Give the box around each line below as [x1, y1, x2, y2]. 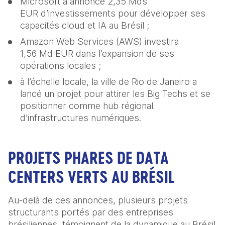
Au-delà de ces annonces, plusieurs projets [8, 195, 188, 206]
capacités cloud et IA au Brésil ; [20, 20, 152, 31]
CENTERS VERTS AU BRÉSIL [8, 166, 182, 188]
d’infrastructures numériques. [20, 113, 146, 124]
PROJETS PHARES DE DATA [8, 147, 169, 169]
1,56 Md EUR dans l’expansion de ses [20, 48, 174, 59]
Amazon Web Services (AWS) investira [20, 36, 179, 47]
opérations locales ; [20, 60, 101, 71]
